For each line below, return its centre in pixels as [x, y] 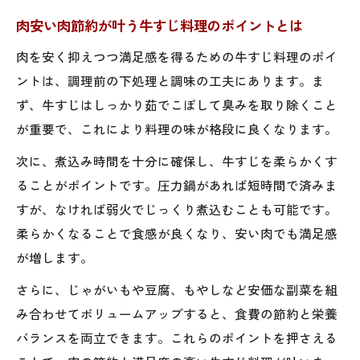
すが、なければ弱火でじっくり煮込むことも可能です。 [177, 209]
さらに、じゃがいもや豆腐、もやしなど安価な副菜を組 [177, 289]
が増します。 [55, 257]
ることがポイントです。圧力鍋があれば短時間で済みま [177, 184]
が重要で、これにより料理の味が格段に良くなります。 [177, 128]
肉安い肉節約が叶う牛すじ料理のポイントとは [160, 25]
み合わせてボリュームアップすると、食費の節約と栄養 [177, 313]
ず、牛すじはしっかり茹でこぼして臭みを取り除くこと [177, 104]
